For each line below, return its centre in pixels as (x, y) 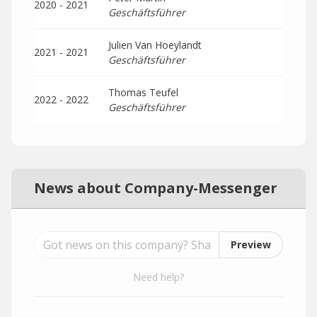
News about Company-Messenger (156, 188)
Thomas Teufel (143, 92)
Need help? (158, 277)
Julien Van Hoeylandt (155, 45)
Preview (251, 244)
